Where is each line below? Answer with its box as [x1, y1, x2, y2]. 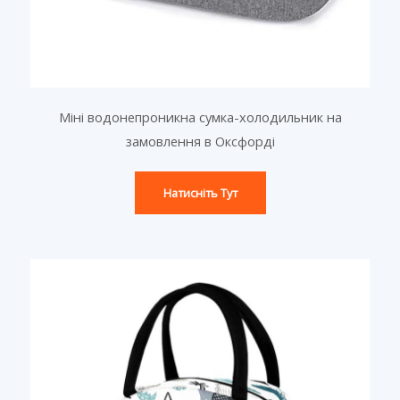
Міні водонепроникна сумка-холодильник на [58, 108, 342, 127]
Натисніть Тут [162, 185, 237, 202]
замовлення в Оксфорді [125, 132, 275, 151]
